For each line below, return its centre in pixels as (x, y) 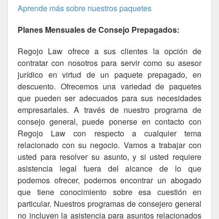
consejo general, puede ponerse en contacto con (109, 121)
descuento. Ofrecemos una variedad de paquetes (109, 86)
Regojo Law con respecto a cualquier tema (109, 133)
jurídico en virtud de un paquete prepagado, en (109, 75)
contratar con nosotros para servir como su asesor (109, 63)
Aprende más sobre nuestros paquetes (85, 8)
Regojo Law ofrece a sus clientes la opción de (109, 51)
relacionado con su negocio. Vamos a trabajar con (109, 145)
